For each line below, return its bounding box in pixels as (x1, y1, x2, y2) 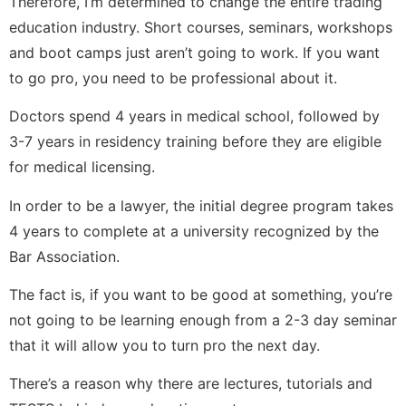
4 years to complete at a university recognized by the (9, 221, 379, 240)
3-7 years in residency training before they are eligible (9, 132, 382, 151)
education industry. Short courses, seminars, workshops (9, 17, 392, 36)
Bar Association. (9, 246, 120, 266)
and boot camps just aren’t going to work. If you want (9, 43, 380, 62)
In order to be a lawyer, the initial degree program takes (9, 196, 393, 215)
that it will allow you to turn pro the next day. (9, 336, 320, 355)
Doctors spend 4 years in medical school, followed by (9, 107, 380, 126)
